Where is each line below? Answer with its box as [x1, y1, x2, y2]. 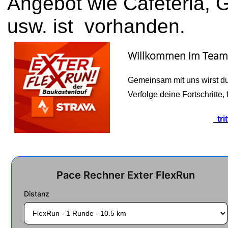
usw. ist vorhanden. [7, 15, 185, 37]
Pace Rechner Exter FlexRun [56, 169, 195, 181]
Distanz [24, 189, 49, 198]
